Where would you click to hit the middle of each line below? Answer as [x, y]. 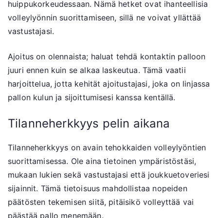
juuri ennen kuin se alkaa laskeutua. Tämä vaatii [97, 70]
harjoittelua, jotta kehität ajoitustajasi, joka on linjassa [109, 84]
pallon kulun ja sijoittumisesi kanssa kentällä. [92, 98]
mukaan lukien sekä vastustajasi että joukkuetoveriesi [109, 175]
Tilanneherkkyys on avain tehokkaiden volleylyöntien [107, 148]
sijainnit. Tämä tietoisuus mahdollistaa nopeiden [98, 189]
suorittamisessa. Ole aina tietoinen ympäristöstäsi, [102, 161]
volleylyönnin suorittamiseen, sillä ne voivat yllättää [105, 18]
